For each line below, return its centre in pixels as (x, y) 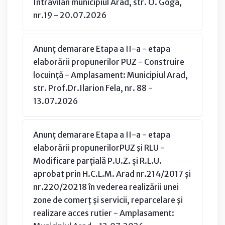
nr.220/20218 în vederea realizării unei (106, 187)
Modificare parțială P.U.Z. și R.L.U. (97, 160)
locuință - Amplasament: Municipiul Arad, (110, 75)
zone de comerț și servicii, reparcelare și (108, 200)
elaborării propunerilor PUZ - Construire (109, 62)
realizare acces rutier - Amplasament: (104, 213)
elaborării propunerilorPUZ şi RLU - (99, 147)
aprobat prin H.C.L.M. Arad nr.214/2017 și (112, 174)
